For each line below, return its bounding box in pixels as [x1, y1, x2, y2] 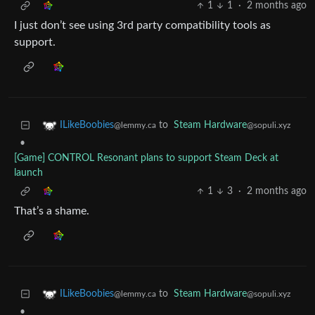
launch [14, 168, 43, 179]
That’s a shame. [14, 205, 89, 217]
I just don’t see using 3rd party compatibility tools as [14, 20, 271, 32]
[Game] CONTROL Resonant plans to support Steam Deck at [14, 153, 278, 164]
